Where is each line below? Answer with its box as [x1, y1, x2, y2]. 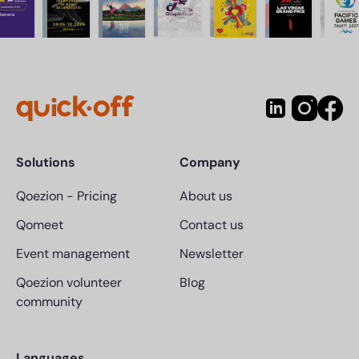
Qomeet [16, 216, 63, 234]
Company [179, 154, 240, 171]
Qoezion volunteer [16, 274, 122, 292]
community [16, 293, 83, 311]
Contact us [179, 216, 244, 234]
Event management [16, 245, 130, 263]
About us [179, 188, 232, 205]
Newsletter [179, 245, 244, 263]
